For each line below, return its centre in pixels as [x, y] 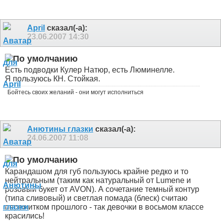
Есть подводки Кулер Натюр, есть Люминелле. [90, 70]
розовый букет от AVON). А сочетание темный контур [102, 189]
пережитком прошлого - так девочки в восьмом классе [104, 207]
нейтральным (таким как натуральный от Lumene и [98, 180]
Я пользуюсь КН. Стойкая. [53, 79]
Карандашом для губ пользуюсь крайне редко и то [97, 171]
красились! [25, 216]
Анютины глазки [60, 129]
